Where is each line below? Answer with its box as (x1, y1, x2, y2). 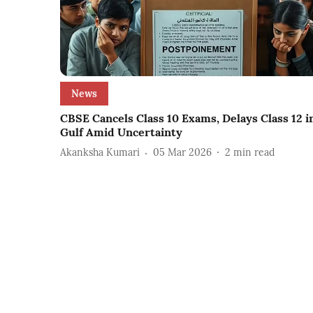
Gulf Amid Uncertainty (60, 124, 182, 139)
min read (233, 146, 275, 159)
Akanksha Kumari (60, 146, 140, 159)
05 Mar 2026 (153, 146, 212, 159)
